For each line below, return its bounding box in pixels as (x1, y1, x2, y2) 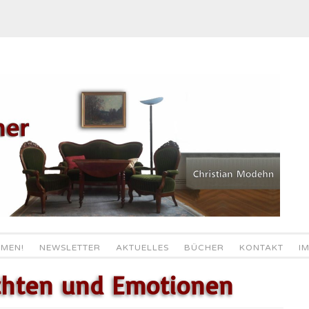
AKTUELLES (115, 243, 169, 252)
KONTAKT (239, 243, 283, 252)
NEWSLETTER (39, 243, 101, 252)
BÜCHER (183, 243, 224, 252)
